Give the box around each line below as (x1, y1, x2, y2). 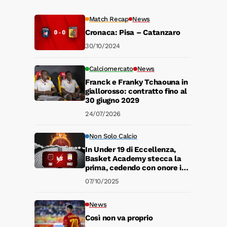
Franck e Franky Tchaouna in (85, 78, 188, 87)
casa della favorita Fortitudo (85, 172, 187, 181)
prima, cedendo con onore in (85, 163, 186, 172)
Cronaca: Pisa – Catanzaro (85, 27, 180, 37)
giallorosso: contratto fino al (85, 87, 187, 96)
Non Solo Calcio (89, 132, 137, 140)
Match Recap (89, 15, 129, 23)
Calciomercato (89, 65, 133, 72)
